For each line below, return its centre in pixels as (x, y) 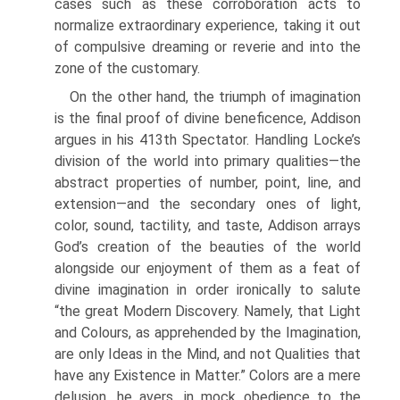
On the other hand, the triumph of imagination (215, 97)
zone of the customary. (127, 68)
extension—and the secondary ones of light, (208, 204)
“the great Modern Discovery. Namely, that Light (208, 311)
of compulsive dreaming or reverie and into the (208, 47)
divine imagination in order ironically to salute (208, 290)
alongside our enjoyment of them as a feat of (208, 268)
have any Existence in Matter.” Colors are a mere (208, 375)
